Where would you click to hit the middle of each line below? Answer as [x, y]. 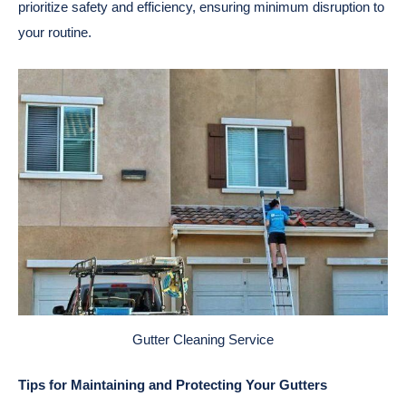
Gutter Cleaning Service [203, 339]
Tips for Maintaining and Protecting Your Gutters [174, 385]
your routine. [55, 33]
